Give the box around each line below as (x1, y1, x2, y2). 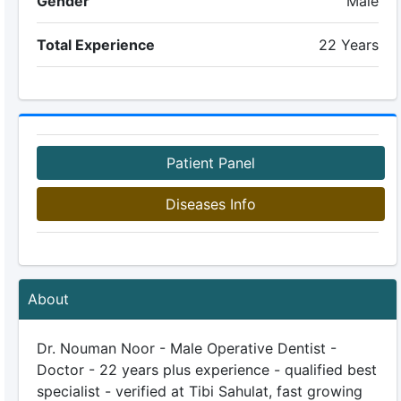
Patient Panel (166, 154, 255, 172)
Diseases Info (165, 195, 256, 213)
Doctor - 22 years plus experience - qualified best (36, 361, 377, 379)
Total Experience (36, 36, 155, 54)
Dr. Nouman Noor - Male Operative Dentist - (36, 339, 337, 357)
